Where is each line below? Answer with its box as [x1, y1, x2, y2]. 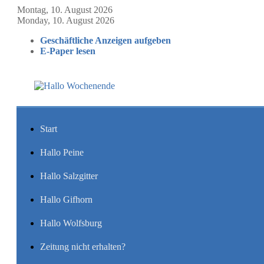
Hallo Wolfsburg [40, 218, 102, 228]
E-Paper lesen [40, 46, 95, 56]
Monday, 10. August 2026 [17, 15, 114, 25]
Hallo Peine [40, 147, 84, 157]
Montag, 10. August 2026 [17, 5, 113, 15]
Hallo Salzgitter [40, 171, 98, 181]
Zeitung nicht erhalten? [40, 242, 126, 252]
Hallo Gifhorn [40, 194, 93, 204]
